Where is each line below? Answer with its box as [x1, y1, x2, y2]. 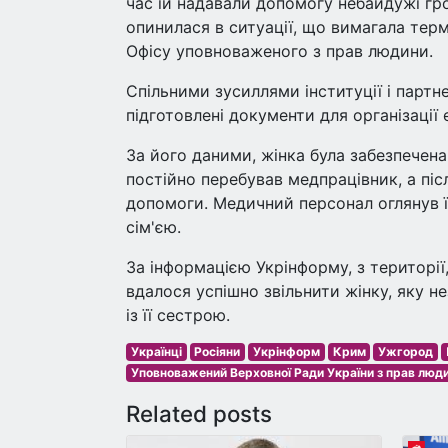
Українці [130, 344, 182, 359]
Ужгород [378, 344, 434, 359]
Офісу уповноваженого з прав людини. [126, 41, 433, 61]
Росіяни [194, 344, 241, 359]
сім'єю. [126, 217, 181, 237]
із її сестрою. [126, 305, 230, 325]
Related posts [126, 400, 272, 427]
